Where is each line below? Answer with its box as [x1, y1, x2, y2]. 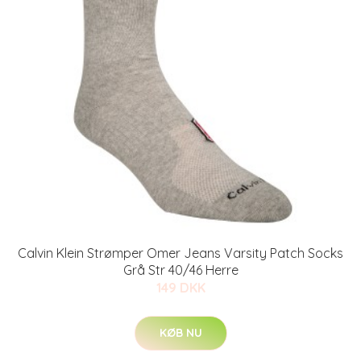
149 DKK [156, 280, 205, 296]
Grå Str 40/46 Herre [122, 262, 239, 278]
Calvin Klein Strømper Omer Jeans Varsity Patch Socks [18, 245, 343, 261]
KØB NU [159, 326, 202, 340]
